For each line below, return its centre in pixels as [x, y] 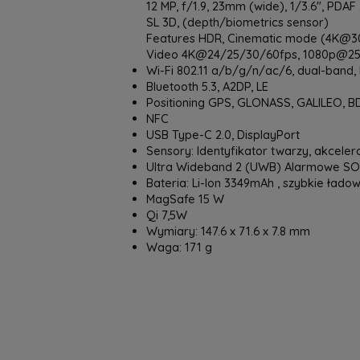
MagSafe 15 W [185, 199]
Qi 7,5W [167, 215]
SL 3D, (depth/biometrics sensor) [237, 22]
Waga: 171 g [179, 247]
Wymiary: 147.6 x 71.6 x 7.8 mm [228, 231]
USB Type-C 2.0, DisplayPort [223, 135]
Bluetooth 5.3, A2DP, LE [207, 86]
